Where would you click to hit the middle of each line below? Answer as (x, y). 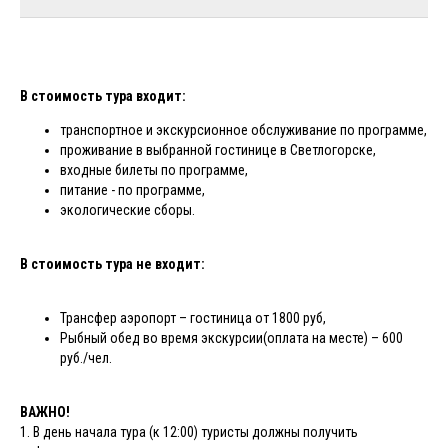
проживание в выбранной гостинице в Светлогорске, (218, 149)
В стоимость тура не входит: (112, 263)
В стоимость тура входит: (103, 95)
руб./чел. (86, 357)
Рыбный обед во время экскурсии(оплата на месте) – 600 (231, 337)
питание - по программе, (132, 189)
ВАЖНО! (45, 411)
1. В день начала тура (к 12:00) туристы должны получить (189, 431)
